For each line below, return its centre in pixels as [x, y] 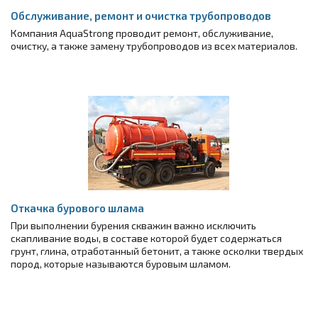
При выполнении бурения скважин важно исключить [133, 225]
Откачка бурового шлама [77, 208]
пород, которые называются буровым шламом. [121, 264]
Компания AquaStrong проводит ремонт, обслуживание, [142, 33]
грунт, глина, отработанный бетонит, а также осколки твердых [157, 251]
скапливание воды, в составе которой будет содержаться [146, 238]
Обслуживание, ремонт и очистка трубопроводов [141, 16]
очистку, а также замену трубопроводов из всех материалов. [154, 46]
